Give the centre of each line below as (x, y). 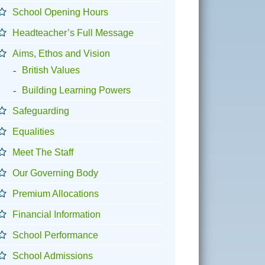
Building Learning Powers (76, 90)
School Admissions (53, 256)
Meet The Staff (43, 152)
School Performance (55, 235)
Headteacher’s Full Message (73, 33)
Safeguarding (41, 111)
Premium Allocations (56, 193)
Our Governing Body (55, 173)
